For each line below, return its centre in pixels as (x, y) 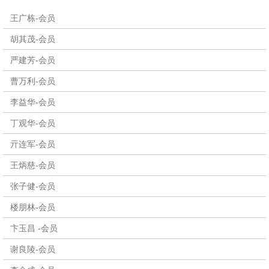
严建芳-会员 (33, 60)
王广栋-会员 (33, 18)
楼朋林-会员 (33, 207)
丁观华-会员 (33, 123)
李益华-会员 (33, 102)
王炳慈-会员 (33, 165)
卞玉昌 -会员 (34, 228)
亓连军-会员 (33, 144)
